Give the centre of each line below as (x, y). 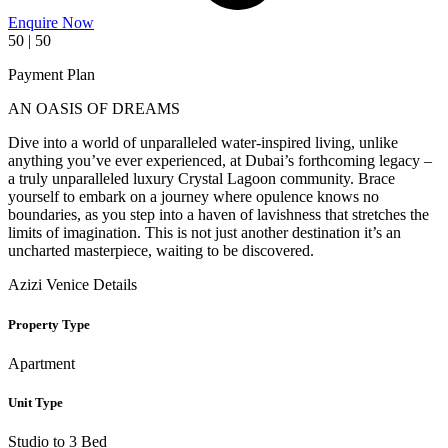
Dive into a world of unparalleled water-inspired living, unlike (203, 143)
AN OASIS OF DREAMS (94, 109)
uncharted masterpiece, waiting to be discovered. (161, 251)
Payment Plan (51, 75)
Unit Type (35, 402)
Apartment (41, 363)
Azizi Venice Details (72, 285)
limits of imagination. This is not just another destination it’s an (204, 233)
